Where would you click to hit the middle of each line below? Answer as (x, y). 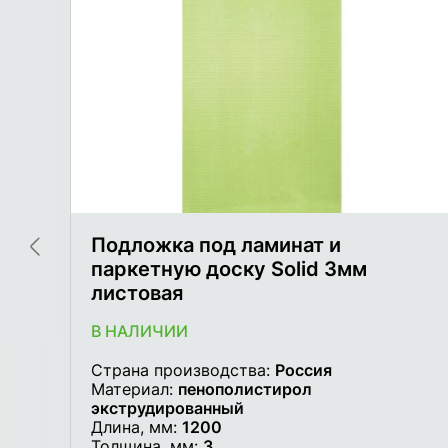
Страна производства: (183, 370)
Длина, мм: (136, 427)
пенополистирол (245, 389)
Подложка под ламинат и (216, 244)
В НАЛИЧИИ (139, 331)
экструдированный (167, 408)
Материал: (134, 389)
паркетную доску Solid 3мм (229, 268)
